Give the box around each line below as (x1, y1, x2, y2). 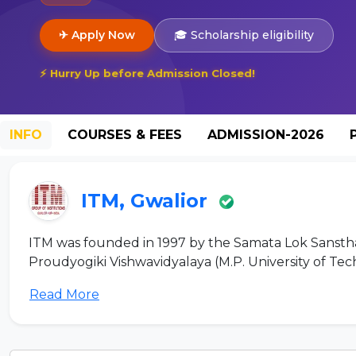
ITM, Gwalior (81, 188, 213, 212)
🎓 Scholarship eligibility (174, 27, 314, 42)
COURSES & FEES (68, 126, 182, 142)
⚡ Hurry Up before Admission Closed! (40, 65, 271, 80)
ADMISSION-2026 (207, 126, 324, 142)
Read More (29, 286, 99, 302)
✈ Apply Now (59, 27, 135, 42)
